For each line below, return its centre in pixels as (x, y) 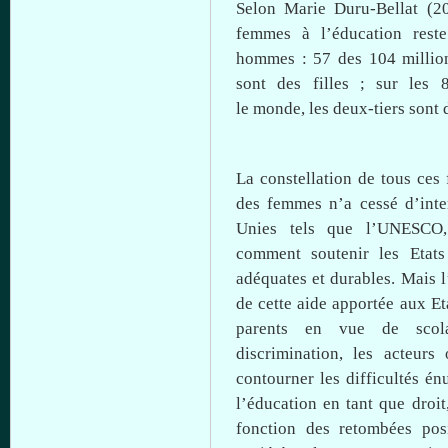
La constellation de (309, 178)
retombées (376, 428)
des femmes (283, 203)
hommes (265, 58)
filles (330, 83)
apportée (363, 303)
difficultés (382, 378)
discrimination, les (310, 353)
